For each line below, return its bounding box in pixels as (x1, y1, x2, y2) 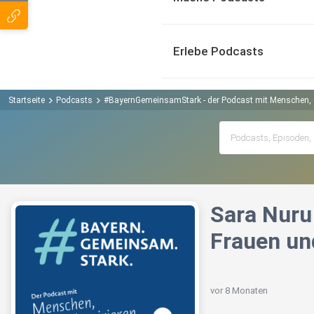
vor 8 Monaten (210, 285, 268, 296)
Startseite (8, 95, 45, 105)
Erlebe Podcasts (173, 44, 264, 58)
